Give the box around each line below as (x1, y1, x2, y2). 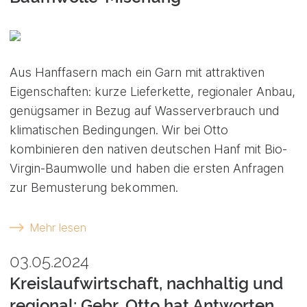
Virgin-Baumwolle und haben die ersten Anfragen (10, 160, 284, 175)
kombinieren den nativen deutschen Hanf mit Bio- (10, 141, 288, 156)
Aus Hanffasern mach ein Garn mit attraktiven (10, 64, 265, 79)
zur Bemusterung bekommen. (10, 180, 178, 195)
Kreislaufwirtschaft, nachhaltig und (10, 273, 284, 293)
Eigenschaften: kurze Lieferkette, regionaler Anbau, (10, 84, 296, 99)
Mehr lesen (29, 220, 86, 234)
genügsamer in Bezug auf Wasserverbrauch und (10, 103, 280, 118)
